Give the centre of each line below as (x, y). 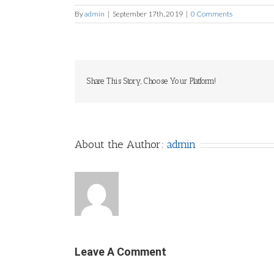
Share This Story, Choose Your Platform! (151, 81)
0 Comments (212, 14)
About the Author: (121, 144)
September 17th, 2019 (148, 14)
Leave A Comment (120, 252)
